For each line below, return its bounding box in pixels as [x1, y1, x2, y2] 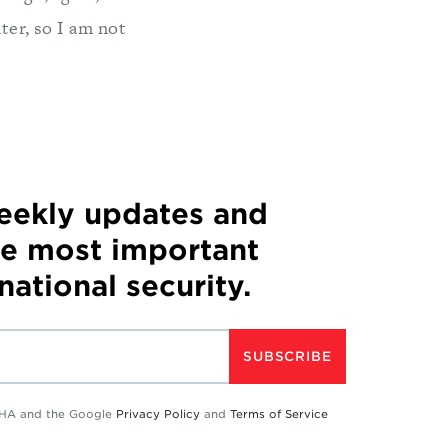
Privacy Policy [116, 407, 200, 421]
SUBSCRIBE [243, 349, 332, 364]
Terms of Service [230, 407, 328, 421]
